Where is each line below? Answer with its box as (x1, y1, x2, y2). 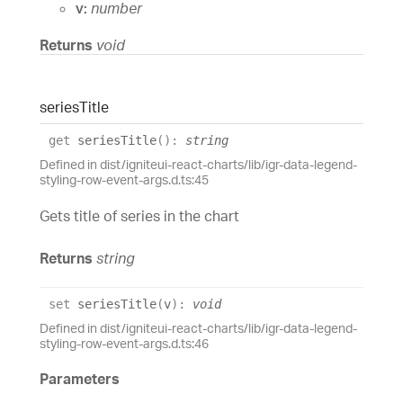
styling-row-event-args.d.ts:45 (40, 172, 209, 188)
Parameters (40, 370, 120, 388)
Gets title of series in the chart (40, 207, 239, 226)
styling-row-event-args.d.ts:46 (40, 335, 209, 351)
